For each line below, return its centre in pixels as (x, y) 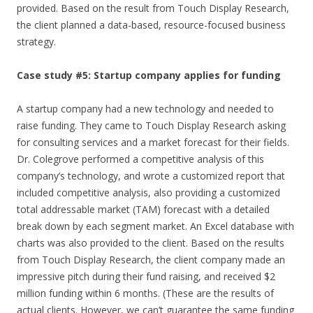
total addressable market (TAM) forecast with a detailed (143, 209)
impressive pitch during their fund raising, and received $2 (146, 276)
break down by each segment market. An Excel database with (155, 226)
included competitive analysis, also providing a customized (148, 192)
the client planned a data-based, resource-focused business (151, 24)
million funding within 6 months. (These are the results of (145, 293)
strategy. (36, 41)
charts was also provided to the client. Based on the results (151, 242)
